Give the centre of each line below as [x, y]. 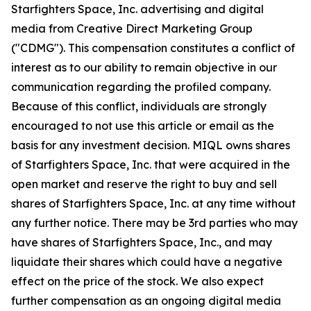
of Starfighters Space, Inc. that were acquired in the [151, 165]
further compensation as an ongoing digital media [146, 301]
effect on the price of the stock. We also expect [137, 281]
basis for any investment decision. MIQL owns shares [151, 145]
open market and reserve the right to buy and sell [144, 184]
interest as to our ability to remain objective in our [144, 67]
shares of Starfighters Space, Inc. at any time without [153, 203]
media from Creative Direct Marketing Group [132, 28]
